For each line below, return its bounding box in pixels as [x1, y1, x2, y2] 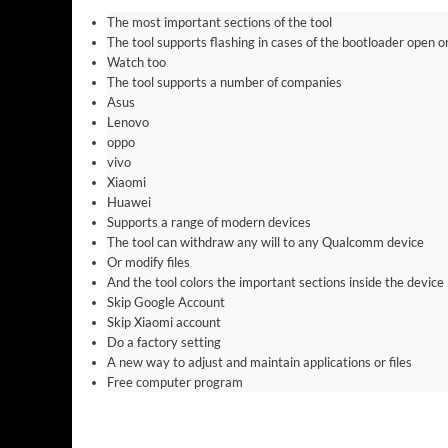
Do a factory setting [106, 334, 224, 351]
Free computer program [106, 374, 246, 391]
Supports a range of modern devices [106, 214, 311, 231]
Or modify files [106, 254, 193, 271]
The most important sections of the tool [106, 14, 335, 31]
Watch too [106, 54, 166, 71]
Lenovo [106, 114, 149, 131]
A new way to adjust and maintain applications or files [106, 354, 415, 371]
